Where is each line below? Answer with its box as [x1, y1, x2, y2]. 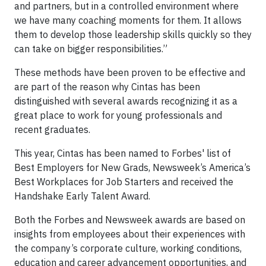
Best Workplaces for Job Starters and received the [14, 176, 233, 188]
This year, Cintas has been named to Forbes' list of [14, 147, 231, 159]
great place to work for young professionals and [14, 109, 222, 121]
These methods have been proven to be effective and [14, 66, 245, 78]
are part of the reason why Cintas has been [14, 81, 200, 93]
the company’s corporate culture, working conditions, [14, 242, 242, 254]
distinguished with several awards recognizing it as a [14, 95, 237, 107]
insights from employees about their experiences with [14, 228, 245, 240]
